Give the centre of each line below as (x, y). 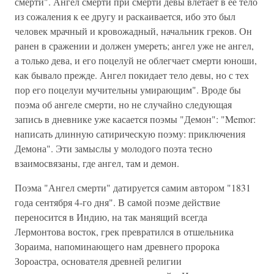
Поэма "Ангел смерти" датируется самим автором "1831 (133, 187)
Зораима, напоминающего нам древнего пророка (117, 246)
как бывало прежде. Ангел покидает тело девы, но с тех (132, 75)
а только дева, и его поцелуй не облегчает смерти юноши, (136, 60)
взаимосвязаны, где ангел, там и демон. (97, 163)
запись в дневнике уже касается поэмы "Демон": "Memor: (135, 119)
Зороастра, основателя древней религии (98, 261)
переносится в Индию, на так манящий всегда (111, 217)
